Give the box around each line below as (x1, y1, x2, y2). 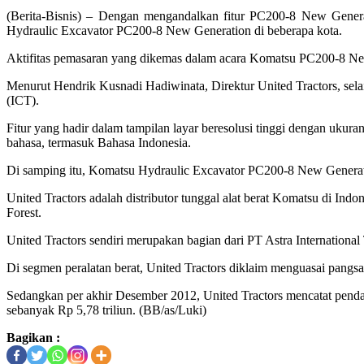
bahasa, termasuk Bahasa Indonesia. (6, 135, 191, 149)
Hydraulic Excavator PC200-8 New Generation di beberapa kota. (6, 23, 342, 37)
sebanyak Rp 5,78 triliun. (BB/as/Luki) (6, 302, 206, 317)
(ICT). (6, 93, 39, 107)
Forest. (6, 205, 41, 219)
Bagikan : (6, 330, 60, 344)
